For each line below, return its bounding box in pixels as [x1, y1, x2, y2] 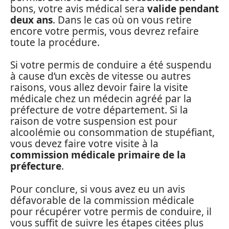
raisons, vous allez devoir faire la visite [10, 81, 188, 95]
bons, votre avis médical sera [10, 2, 147, 15]
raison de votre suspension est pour [10, 114, 177, 128]
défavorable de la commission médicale [10, 193, 194, 207]
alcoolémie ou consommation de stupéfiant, [10, 126, 215, 140]
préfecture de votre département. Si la [10, 103, 188, 117]
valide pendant [147, 2, 219, 15]
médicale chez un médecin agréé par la [10, 92, 192, 106]
